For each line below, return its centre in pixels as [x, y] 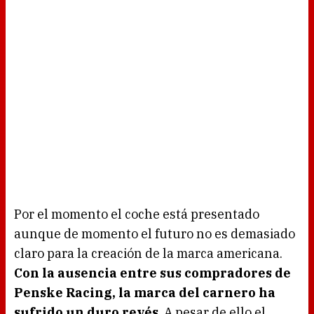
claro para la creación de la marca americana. [148, 254]
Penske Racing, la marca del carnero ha [145, 293]
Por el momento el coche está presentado [137, 214]
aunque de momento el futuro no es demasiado [155, 234]
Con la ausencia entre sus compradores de [152, 273]
